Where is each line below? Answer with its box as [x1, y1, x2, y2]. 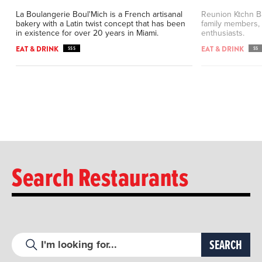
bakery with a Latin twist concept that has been [15, 17, 185, 29]
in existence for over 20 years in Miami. [15, 26, 158, 39]
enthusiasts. [201, 26, 244, 39]
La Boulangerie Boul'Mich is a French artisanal [15, 8, 182, 20]
